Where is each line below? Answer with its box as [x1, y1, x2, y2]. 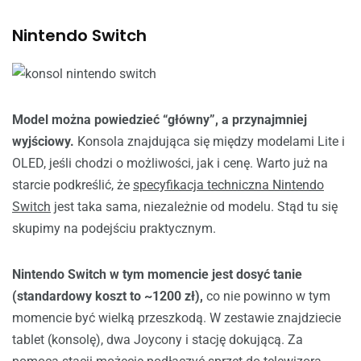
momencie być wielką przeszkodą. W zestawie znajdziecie [12, 310, 341, 326]
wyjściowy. [12, 134, 77, 149]
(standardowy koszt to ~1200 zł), [12, 288, 203, 304]
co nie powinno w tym [203, 288, 330, 304]
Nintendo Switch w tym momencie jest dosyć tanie [12, 267, 302, 282]
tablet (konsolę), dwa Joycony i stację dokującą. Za [12, 332, 303, 347]
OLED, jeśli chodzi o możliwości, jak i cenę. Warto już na [12, 156, 328, 171]
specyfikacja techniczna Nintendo [133, 177, 324, 193]
